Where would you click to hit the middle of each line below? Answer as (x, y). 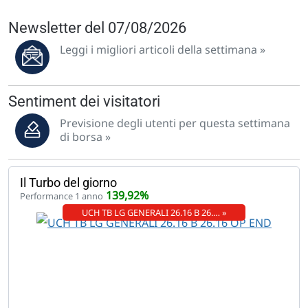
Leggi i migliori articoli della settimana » (163, 49)
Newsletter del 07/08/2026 (97, 27)
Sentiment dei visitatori (84, 101)
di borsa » (85, 136)
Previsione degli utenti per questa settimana (175, 123)
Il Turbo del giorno (68, 182)
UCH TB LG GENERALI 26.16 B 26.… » (154, 212)
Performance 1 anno (62, 196)
